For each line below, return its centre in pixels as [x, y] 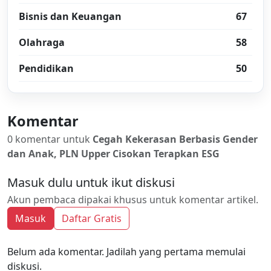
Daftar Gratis [92, 218]
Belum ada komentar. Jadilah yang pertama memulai [126, 252]
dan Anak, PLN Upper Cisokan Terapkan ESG [113, 154]
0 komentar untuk [50, 139]
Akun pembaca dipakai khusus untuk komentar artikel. [133, 200]
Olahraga [42, 42]
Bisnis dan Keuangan [70, 16]
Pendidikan [46, 68]
